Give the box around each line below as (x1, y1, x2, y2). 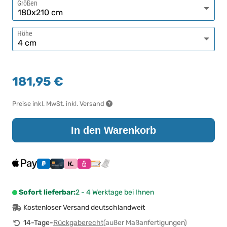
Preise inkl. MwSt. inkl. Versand (12, 100, 106, 108)
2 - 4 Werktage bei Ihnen (75, 188, 154, 197)
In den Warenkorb (71, 125, 156, 136)
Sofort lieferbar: (19, 188, 75, 197)
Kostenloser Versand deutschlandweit (23, 203, 145, 212)
